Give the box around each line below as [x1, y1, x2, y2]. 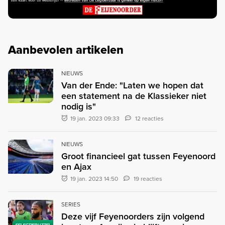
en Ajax [61, 160, 91, 173]
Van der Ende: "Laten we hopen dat [61, 79, 203, 92]
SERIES [61, 200, 80, 209]
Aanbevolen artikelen [8, 41, 124, 59]
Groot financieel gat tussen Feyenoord [61, 150, 215, 163]
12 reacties [135, 114, 164, 123]
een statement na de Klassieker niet [61, 89, 206, 102]
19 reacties [134, 174, 163, 183]
